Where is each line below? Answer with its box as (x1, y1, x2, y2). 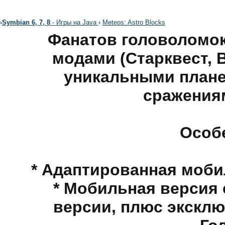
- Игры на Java (50, 19, 98, 26)
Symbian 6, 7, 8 (2, 19, 50, 26)
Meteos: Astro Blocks (102, 19, 165, 26)
